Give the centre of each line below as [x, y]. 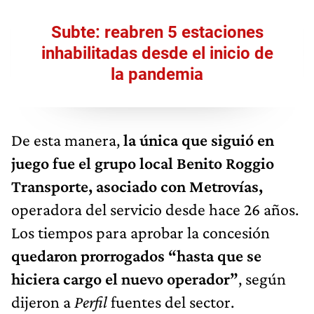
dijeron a [43, 301]
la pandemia [157, 74]
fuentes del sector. [172, 301]
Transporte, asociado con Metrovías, [137, 186]
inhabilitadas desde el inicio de [157, 53]
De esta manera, [67, 139]
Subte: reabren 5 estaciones [157, 32]
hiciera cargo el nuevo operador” [125, 278]
